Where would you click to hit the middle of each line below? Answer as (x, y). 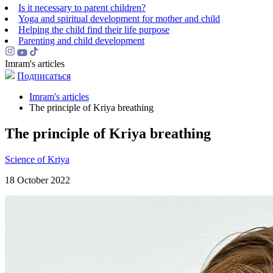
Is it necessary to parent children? (82, 8)
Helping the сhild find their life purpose (94, 30)
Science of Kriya (37, 159)
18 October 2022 (37, 180)
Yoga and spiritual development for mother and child (119, 19)
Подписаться (44, 76)
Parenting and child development (81, 41)
